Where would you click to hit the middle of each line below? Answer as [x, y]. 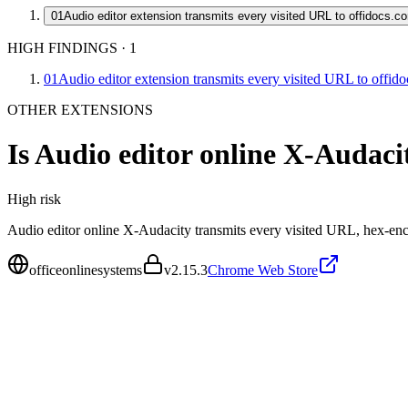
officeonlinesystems [86, 270]
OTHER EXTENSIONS [80, 110]
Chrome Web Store [263, 270]
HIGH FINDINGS [62, 48]
